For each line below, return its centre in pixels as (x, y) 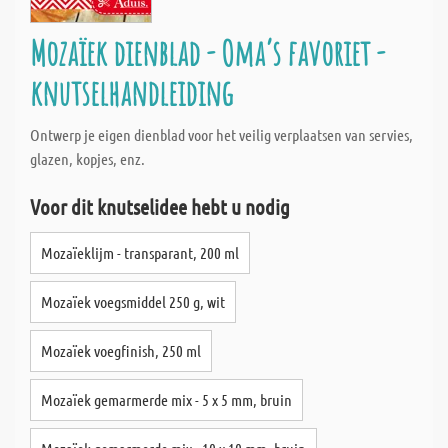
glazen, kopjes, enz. (87, 158)
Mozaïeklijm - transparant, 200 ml (140, 252)
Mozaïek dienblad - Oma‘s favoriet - (207, 52)
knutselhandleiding (131, 92)
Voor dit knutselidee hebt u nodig (160, 206)
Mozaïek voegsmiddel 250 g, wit (133, 301)
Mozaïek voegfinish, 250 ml (121, 350)
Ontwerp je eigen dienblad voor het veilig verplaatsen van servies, (221, 134)
